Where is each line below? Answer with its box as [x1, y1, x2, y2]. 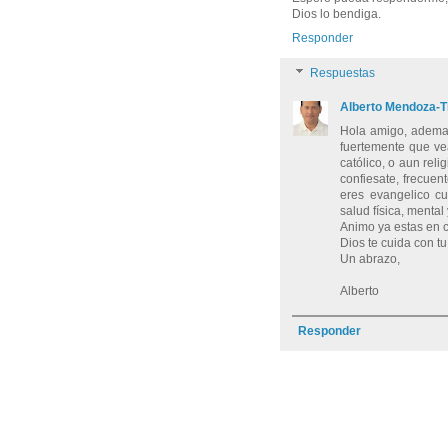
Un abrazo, [340, 252, 400, 267]
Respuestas [310, 66, 376, 81]
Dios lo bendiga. [292, 7, 381, 22]
